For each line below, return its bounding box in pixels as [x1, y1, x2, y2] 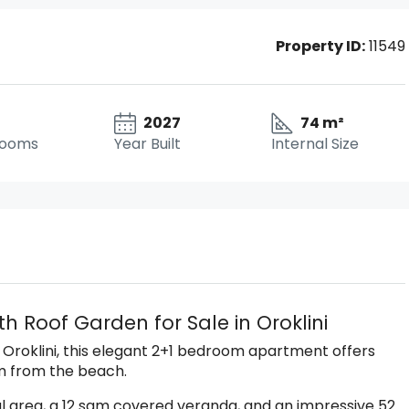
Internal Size [270, 133, 359, 154]
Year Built [114, 133, 182, 154]
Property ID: [276, 36, 365, 57]
